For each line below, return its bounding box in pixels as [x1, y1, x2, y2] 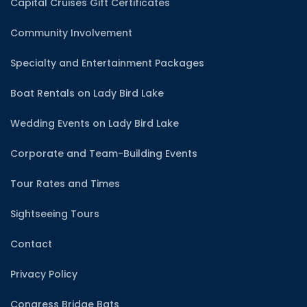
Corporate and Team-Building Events [10, 146, 197, 160]
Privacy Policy [10, 267, 77, 281]
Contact [10, 236, 52, 251]
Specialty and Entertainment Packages [10, 56, 204, 70]
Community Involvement [10, 25, 132, 40]
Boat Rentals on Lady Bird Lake [10, 86, 164, 100]
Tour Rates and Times [10, 176, 120, 191]
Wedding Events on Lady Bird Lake [10, 116, 179, 130]
